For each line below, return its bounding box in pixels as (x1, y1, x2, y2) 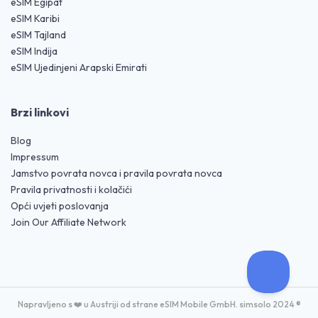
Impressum (11, 150, 59, 163)
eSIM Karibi (11, 11, 60, 25)
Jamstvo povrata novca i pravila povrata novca (11, 166, 222, 180)
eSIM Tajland (11, 28, 66, 41)
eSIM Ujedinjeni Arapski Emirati (11, 60, 147, 74)
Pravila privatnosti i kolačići (11, 182, 132, 196)
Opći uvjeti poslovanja (11, 199, 109, 212)
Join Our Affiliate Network (11, 215, 126, 229)
